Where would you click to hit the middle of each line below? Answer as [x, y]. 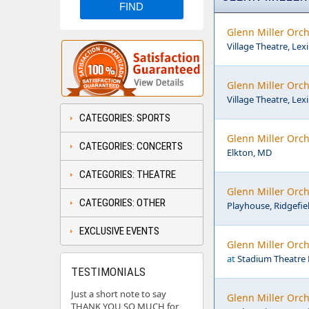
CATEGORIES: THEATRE [128, 175]
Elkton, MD [249, 152]
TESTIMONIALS [108, 272]
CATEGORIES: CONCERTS [131, 146]
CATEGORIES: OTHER [122, 203]
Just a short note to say [119, 294]
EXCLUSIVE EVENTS [119, 231]
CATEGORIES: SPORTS [125, 118]
